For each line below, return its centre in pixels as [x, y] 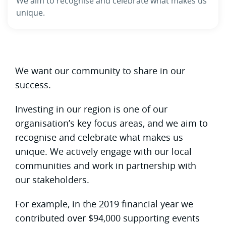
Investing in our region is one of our [91, 109]
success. [33, 84]
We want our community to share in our [100, 70]
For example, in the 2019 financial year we [104, 204]
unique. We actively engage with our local [103, 151]
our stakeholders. [52, 179]
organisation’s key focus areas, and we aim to [111, 123]
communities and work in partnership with [106, 165]
